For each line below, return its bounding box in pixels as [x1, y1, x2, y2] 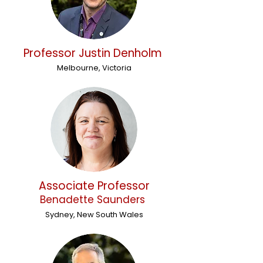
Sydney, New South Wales [45, 209, 143, 220]
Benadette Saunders [40, 193, 148, 207]
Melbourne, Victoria [56, 62, 131, 73]
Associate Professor [38, 178, 150, 194]
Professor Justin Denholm [23, 45, 165, 61]
